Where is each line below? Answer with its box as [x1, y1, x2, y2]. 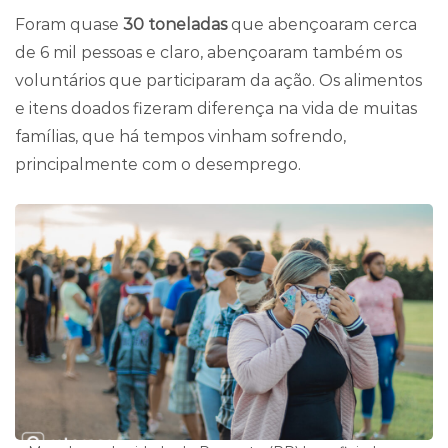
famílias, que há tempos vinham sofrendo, [15, 126, 346, 146]
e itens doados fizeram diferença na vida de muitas [15, 98, 417, 118]
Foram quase [15, 14, 123, 34]
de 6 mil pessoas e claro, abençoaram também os [15, 42, 402, 62]
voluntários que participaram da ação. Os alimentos [15, 70, 422, 90]
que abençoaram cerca [227, 14, 417, 34]
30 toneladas [123, 14, 227, 34]
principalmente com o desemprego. [15, 154, 301, 174]
